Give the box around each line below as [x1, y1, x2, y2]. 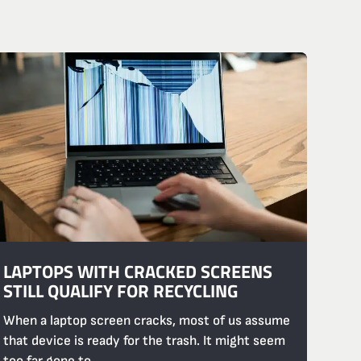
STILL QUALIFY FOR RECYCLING [3, 276, 239, 305]
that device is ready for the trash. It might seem [3, 333, 286, 350]
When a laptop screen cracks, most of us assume [3, 313, 291, 330]
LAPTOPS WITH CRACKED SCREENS [3, 257, 273, 285]
